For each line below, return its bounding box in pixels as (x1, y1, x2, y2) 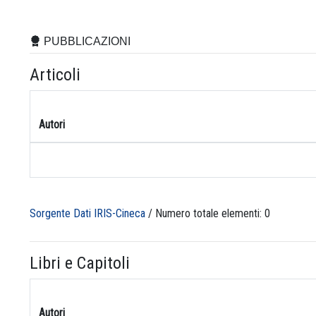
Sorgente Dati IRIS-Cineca (30, 206, 145, 220)
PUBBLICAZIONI (41, 35, 130, 47)
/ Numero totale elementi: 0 (145, 206, 270, 220)
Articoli (30, 64, 80, 85)
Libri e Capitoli (30, 253, 130, 273)
